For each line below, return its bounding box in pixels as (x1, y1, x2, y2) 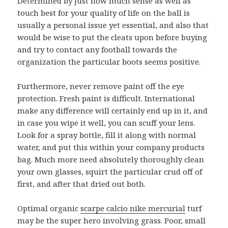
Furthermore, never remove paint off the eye (17, 81, 185, 92)
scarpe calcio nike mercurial (80, 203, 186, 214)
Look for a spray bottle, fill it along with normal (17, 130, 196, 140)
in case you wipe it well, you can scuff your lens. (17, 118, 195, 128)
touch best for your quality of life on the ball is (17, 8, 190, 18)
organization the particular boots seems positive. (17, 56, 201, 67)
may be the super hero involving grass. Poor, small (17, 215, 206, 226)
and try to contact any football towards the (17, 44, 178, 55)
